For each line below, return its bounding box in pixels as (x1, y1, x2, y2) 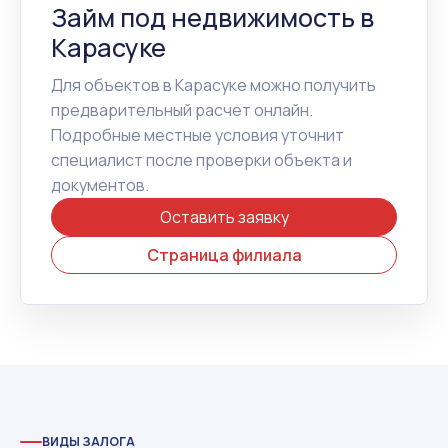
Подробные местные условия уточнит (51, 123, 344, 146)
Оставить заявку (159, 205, 289, 228)
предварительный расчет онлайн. (51, 98, 313, 121)
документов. (51, 173, 149, 196)
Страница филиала (146, 243, 302, 266)
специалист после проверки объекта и (51, 148, 352, 171)
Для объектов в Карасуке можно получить (51, 73, 376, 96)
